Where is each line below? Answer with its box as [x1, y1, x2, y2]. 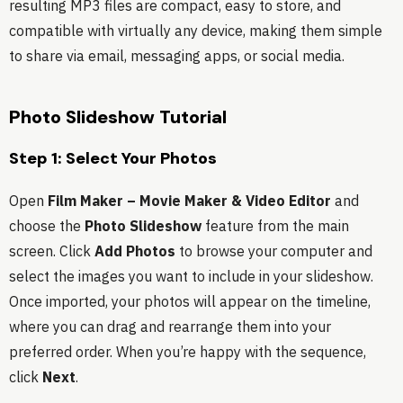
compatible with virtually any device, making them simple [9, 22, 382, 40]
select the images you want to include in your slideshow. [9, 267, 373, 286]
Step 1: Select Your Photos [9, 148, 217, 170]
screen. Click [9, 242, 94, 261]
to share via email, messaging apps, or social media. [9, 47, 345, 66]
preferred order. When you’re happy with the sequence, [9, 343, 366, 362]
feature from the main [201, 217, 349, 236]
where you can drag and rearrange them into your [9, 318, 331, 336]
